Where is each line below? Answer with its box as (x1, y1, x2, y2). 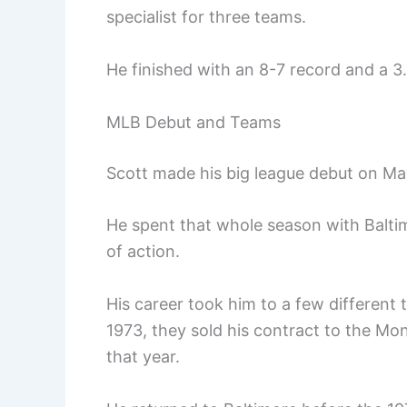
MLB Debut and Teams (106, 112, 281, 132)
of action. (106, 242, 180, 262)
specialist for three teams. (106, 6, 306, 26)
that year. (106, 347, 180, 367)
